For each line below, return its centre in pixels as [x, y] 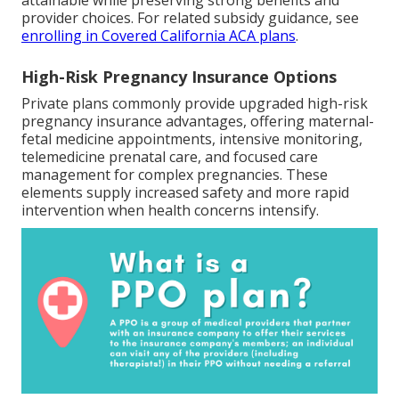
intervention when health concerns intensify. [170, 211]
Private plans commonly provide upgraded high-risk [195, 104]
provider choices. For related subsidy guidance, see [190, 18]
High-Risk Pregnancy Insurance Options [179, 77]
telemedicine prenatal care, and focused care [170, 157]
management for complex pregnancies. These [175, 175]
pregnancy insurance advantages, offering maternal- [198, 122]
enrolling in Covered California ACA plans [159, 36]
